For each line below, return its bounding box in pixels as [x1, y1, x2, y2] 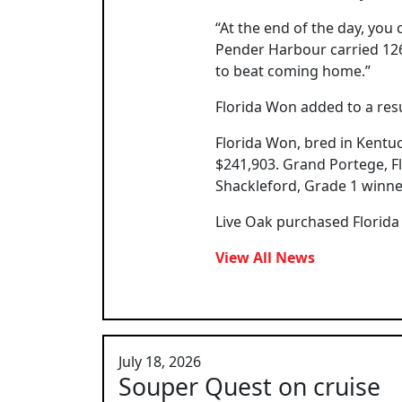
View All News [214, 247, 315, 267]
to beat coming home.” [214, 60, 371, 81]
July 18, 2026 [118, 351, 201, 371]
